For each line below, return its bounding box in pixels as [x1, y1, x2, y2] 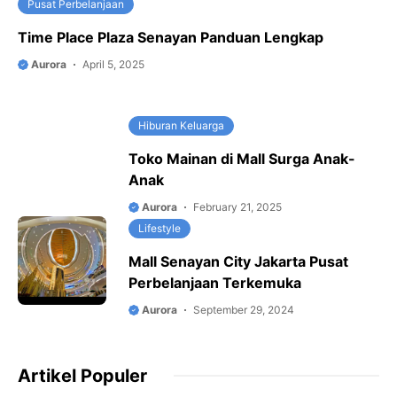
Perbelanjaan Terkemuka [128, 274, 301, 292]
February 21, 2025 [193, 200, 282, 214]
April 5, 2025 [82, 58, 144, 71]
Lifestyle [138, 222, 181, 235]
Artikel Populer [18, 365, 147, 386]
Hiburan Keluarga [138, 119, 224, 132]
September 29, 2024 [193, 303, 294, 316]
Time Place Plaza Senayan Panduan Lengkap [18, 28, 323, 46]
